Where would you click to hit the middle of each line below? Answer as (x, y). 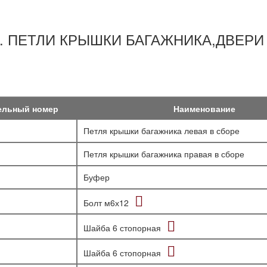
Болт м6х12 (106, 203)
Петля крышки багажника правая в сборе (164, 154)
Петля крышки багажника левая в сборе (162, 131)
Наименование (204, 108)
